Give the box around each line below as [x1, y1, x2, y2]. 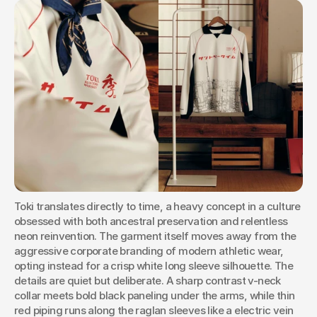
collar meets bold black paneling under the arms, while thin [14, 288, 295, 302]
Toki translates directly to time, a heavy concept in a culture [14, 199, 301, 213]
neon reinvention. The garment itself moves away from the [14, 229, 296, 243]
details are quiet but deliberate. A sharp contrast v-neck [14, 273, 281, 287]
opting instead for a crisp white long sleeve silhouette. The [14, 258, 293, 272]
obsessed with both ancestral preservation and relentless [14, 214, 288, 228]
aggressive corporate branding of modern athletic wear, [14, 243, 284, 258]
